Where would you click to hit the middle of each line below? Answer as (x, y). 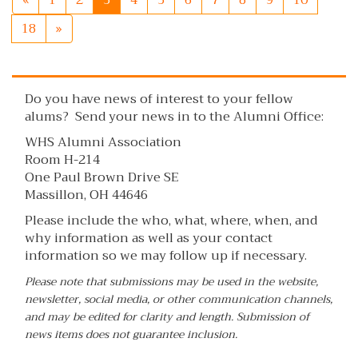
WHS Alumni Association (103, 143)
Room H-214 (62, 160)
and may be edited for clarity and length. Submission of (167, 317)
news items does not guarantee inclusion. (131, 335)
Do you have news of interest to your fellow (159, 99)
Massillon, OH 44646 (86, 195)
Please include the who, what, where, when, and (171, 221)
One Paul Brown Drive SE (102, 178)
